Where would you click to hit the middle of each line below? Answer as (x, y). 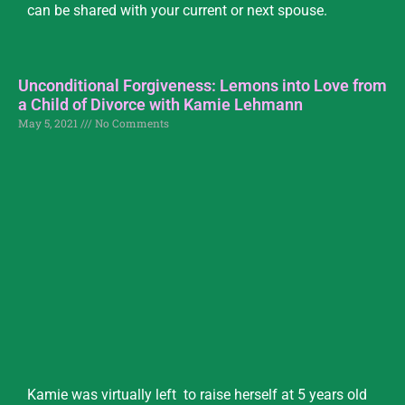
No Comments (131, 122)
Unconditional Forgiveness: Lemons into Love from (202, 85)
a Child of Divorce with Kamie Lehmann (160, 104)
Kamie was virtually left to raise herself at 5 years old (197, 394)
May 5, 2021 (49, 122)
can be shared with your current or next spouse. (177, 11)
